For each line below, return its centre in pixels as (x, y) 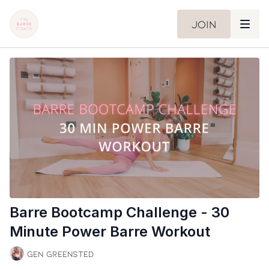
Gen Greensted (60, 253)
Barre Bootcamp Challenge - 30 (119, 213)
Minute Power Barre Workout (110, 232)
